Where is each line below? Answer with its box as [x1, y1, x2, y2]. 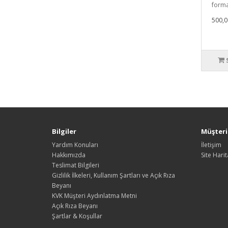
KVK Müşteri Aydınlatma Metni [52, 191, 137, 200]
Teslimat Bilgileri [52, 160, 99, 169]
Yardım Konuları [52, 140, 98, 149]
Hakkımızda [52, 150, 85, 159]
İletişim [201, 140, 221, 149]
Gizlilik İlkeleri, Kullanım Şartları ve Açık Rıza [52, 170, 175, 180]
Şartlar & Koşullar [52, 211, 102, 220]
